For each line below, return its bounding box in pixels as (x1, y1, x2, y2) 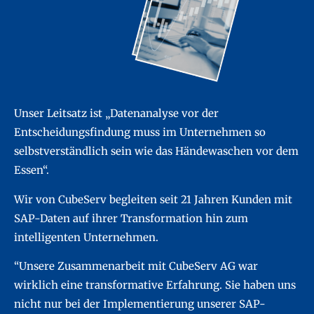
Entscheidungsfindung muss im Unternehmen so (14, 125, 266, 139)
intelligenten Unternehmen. (14, 230, 158, 244)
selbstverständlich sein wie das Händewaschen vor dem (14, 144, 299, 158)
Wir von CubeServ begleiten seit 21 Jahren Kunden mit (14, 192, 292, 206)
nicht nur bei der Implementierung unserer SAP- (14, 297, 266, 311)
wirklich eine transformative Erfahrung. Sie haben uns (14, 278, 296, 292)
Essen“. (14, 163, 49, 177)
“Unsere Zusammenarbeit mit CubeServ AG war (14, 259, 258, 273)
